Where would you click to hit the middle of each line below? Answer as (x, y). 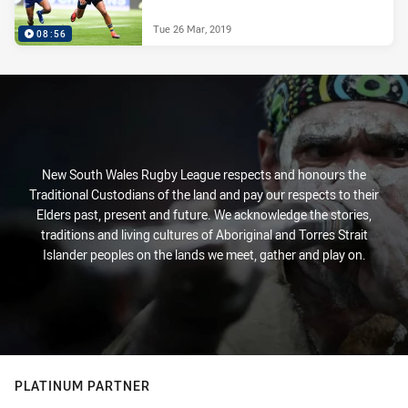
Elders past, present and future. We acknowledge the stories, (204, 214)
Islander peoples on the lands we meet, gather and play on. (204, 255)
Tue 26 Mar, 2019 (192, 28)
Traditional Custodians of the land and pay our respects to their (204, 194)
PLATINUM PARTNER (82, 386)
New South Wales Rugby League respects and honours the (204, 174)
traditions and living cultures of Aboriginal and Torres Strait (204, 235)
